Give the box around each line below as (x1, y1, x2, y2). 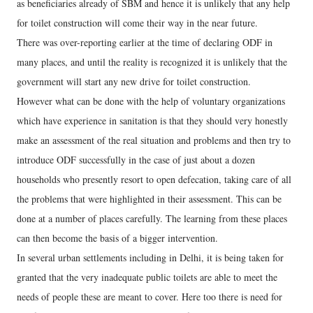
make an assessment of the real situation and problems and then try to (17, 133, 291, 147)
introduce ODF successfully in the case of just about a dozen (17, 152, 255, 166)
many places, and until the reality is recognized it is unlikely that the (17, 54, 287, 68)
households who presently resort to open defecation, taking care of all (17, 172, 291, 186)
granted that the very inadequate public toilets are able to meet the (17, 270, 277, 284)
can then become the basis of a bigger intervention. (17, 231, 218, 245)
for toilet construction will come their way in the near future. (17, 15, 258, 29)
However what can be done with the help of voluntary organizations (17, 94, 285, 108)
